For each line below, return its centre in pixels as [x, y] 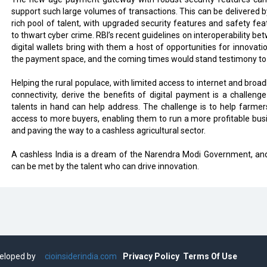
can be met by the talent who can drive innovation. [105, 166]
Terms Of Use [210, 256]
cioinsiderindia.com [80, 256]
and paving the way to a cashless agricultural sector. [108, 131]
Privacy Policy [151, 256]
